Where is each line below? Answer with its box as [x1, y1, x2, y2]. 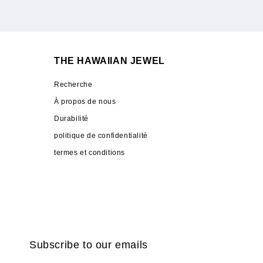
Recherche [54, 80, 93, 89]
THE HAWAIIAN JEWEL [54, 56, 165, 66]
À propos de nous [54, 97, 116, 106]
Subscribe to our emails [29, 239, 148, 251]
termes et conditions [54, 149, 125, 157]
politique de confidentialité [54, 131, 148, 140]
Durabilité [54, 114, 89, 123]
